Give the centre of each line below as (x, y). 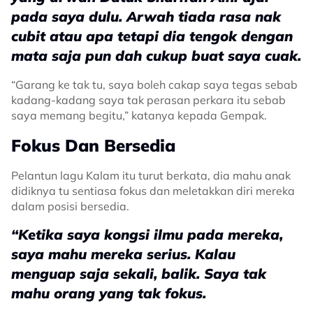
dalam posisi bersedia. (70, 206)
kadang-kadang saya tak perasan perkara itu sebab (148, 100)
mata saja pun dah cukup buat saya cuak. (156, 56)
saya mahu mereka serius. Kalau (123, 254)
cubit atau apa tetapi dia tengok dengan (152, 36)
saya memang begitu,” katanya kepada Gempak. (139, 115)
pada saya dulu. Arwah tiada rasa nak (146, 16)
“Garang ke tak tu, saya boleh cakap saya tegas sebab (154, 85)
